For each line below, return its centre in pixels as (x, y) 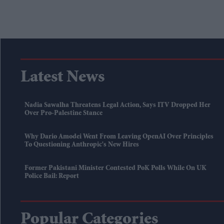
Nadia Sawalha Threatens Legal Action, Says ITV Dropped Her (117, 106)
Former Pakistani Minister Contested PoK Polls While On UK (115, 169)
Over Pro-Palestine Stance (63, 114)
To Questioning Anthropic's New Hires (82, 145)
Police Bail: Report (52, 177)
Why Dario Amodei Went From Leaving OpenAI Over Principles (119, 137)
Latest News (62, 78)
